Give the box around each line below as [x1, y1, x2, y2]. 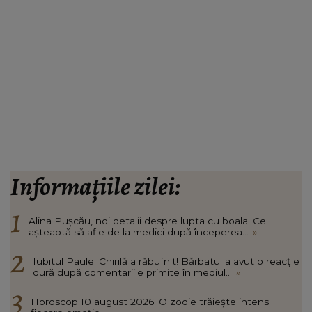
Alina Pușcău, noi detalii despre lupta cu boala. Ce [29, 215, 266, 227]
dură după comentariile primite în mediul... [33, 267, 232, 279]
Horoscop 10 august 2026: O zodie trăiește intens [31, 296, 269, 308]
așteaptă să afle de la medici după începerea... [29, 226, 249, 238]
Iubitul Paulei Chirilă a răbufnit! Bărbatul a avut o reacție [33, 256, 299, 267]
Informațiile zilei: [10, 169, 180, 204]
